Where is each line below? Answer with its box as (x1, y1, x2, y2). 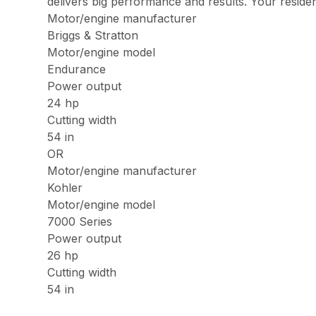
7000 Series (47, 214, 113, 229)
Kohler (47, 181, 83, 195)
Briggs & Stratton (47, 28, 139, 42)
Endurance (47, 62, 107, 76)
